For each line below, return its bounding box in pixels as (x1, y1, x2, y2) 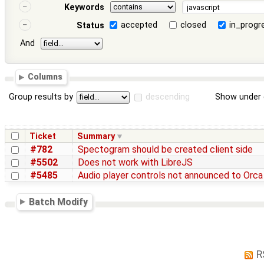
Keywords (64, 2, 104, 12)
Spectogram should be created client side (78, 143, 253, 155)
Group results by (9, 92, 74, 103)
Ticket (29, 131, 57, 141)
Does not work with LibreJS (78, 156, 193, 168)
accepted (121, 19, 158, 30)
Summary (77, 131, 115, 141)
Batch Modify (29, 196, 88, 207)
